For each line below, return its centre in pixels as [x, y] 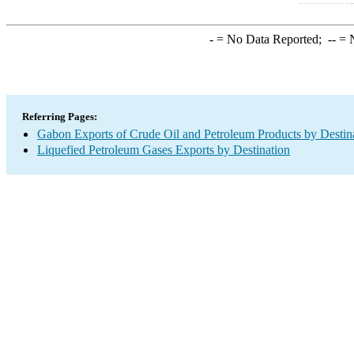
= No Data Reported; [270, 39]
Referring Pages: [60, 117]
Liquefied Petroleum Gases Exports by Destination [164, 150]
